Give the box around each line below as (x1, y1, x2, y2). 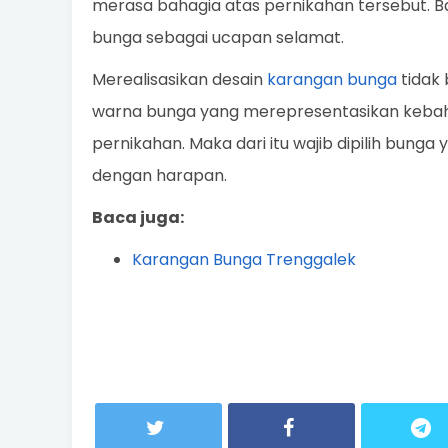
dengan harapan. (92, 164, 227, 188)
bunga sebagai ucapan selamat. (92, 26, 344, 50)
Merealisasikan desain (92, 68, 267, 92)
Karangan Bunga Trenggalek (132, 248, 356, 272)
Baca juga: (92, 206, 184, 230)
